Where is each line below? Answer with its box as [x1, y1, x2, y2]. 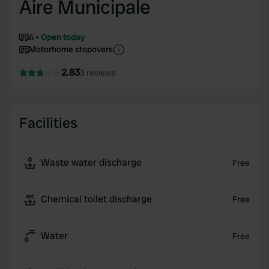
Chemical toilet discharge [41, 193, 152, 205]
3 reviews [80, 67, 116, 78]
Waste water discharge [41, 156, 142, 169]
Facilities [19, 113, 77, 132]
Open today [41, 32, 85, 43]
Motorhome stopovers [29, 44, 113, 55]
